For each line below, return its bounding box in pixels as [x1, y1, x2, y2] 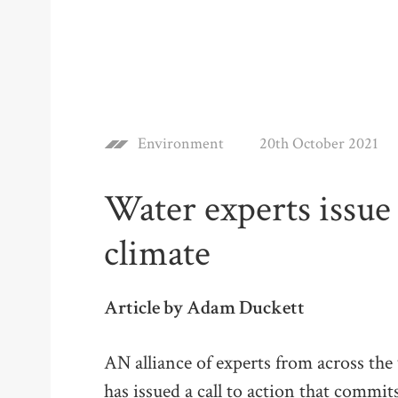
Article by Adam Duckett [104, 295, 305, 321]
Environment [138, 133, 224, 154]
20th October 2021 [259, 133, 378, 154]
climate [104, 229, 211, 278]
